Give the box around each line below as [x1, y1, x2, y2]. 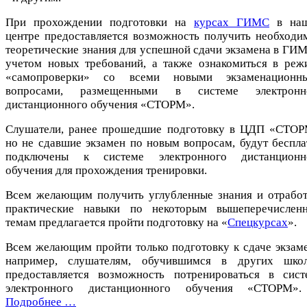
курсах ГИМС [194, 15, 269, 29]
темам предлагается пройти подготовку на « [5, 215, 228, 229]
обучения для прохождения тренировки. [5, 163, 207, 177]
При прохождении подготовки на [5, 15, 194, 29]
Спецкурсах [228, 215, 288, 229]
